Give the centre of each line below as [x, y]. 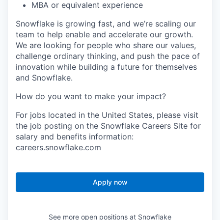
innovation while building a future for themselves [106, 67]
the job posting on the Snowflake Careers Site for [108, 126]
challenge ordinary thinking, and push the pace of [108, 56]
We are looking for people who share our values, [106, 45]
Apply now [110, 182]
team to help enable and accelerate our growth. [104, 35]
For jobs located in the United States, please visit [107, 115]
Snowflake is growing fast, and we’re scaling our [106, 24]
